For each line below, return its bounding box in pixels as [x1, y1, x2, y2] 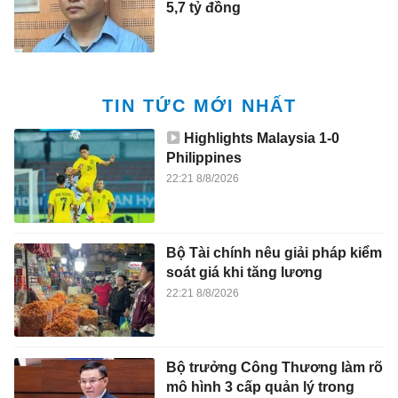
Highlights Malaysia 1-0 [183, 131, 339, 147]
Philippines [165, 150, 242, 166]
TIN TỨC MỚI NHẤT [101, 96, 297, 116]
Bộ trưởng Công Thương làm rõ [165, 359, 383, 375]
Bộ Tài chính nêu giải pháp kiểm [165, 244, 382, 260]
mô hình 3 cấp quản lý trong [165, 378, 354, 394]
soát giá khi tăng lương [165, 264, 322, 280]
